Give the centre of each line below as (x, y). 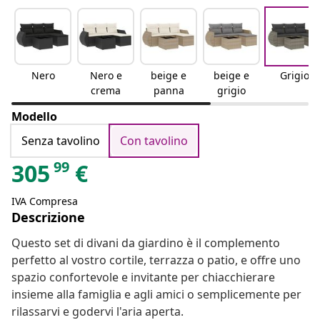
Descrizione (48, 217)
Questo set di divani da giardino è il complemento (146, 243)
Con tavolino (154, 141)
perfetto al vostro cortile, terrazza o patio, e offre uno (156, 260)
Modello (34, 117)
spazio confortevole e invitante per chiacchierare (143, 277)
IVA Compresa (45, 201)
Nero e (106, 76)
